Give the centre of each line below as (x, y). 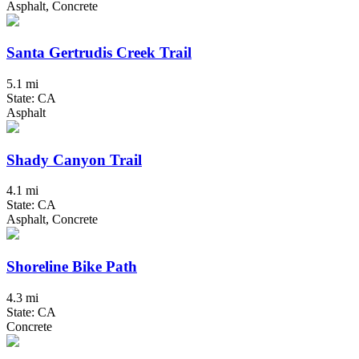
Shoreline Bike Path (72, 267)
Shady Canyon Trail (74, 159)
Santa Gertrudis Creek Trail (99, 53)
